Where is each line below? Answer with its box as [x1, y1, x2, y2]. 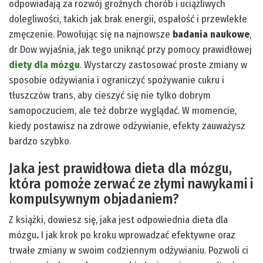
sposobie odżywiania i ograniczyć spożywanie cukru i [9, 73, 224, 86]
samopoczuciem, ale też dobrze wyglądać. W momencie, [9, 104, 237, 117]
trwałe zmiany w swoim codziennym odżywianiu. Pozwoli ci [9, 244, 248, 257]
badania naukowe [173, 28, 249, 41]
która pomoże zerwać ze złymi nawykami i [9, 175, 253, 192]
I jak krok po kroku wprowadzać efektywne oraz [41, 228, 235, 241]
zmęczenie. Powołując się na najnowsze [9, 28, 173, 41]
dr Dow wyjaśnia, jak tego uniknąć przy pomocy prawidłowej [9, 43, 252, 56]
